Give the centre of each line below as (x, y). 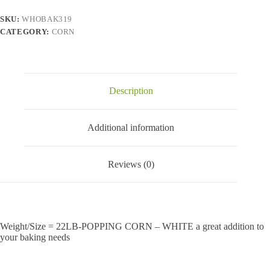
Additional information (131, 127)
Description (131, 91)
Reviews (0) (131, 164)
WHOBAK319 (47, 19)
